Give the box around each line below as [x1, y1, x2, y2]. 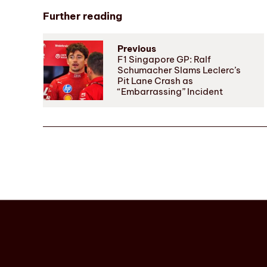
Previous [117, 43, 156, 55]
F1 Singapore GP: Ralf [117, 54, 211, 66]
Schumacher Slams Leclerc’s [117, 64, 241, 76]
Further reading [43, 10, 122, 23]
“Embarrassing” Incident [117, 86, 223, 98]
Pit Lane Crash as [117, 75, 193, 87]
